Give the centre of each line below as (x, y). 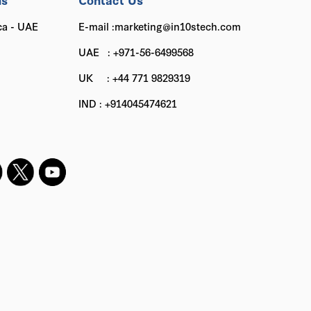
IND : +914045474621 (128, 103)
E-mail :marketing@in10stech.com (160, 26)
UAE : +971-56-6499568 (136, 52)
